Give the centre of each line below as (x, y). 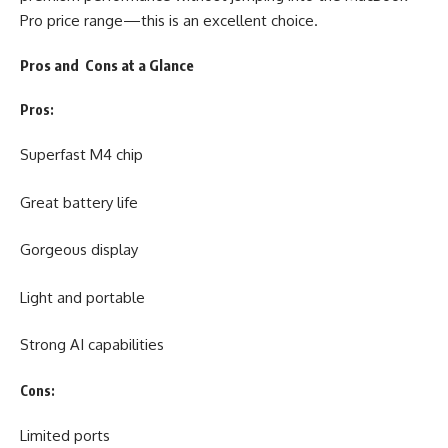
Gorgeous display (79, 250)
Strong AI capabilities (92, 345)
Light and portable (82, 297)
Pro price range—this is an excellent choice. (169, 20)
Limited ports (65, 436)
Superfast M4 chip (81, 155)
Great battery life (79, 202)
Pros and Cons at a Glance (107, 65)
